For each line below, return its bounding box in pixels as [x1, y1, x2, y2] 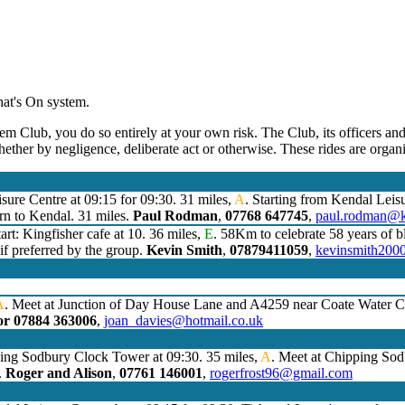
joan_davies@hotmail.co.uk [104, 313, 263, 329]
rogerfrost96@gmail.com [210, 365, 353, 381]
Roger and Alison [5, 365, 112, 381]
